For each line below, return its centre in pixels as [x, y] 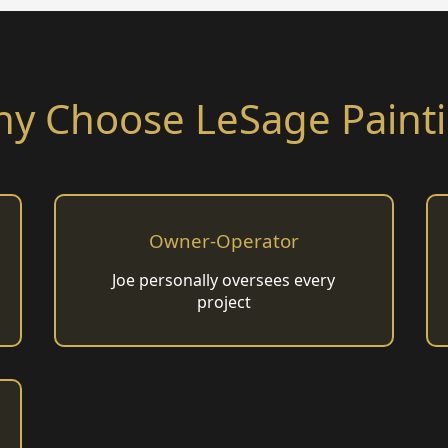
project [223, 302]
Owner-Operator [223, 241]
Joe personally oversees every [224, 280]
